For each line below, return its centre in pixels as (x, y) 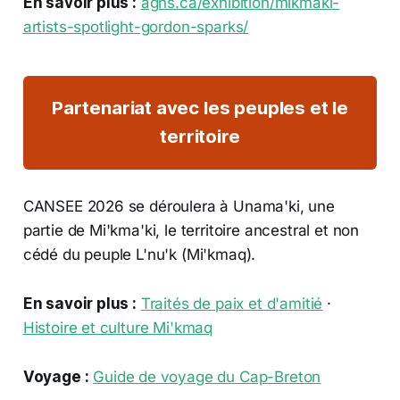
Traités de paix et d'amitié (232, 303)
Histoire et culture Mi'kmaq (118, 327)
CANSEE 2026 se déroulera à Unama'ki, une (179, 206)
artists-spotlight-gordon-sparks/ (136, 27)
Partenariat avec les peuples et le (200, 108)
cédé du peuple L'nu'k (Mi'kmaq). (139, 254)
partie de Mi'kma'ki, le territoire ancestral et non (191, 230)
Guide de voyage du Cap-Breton (207, 376)
